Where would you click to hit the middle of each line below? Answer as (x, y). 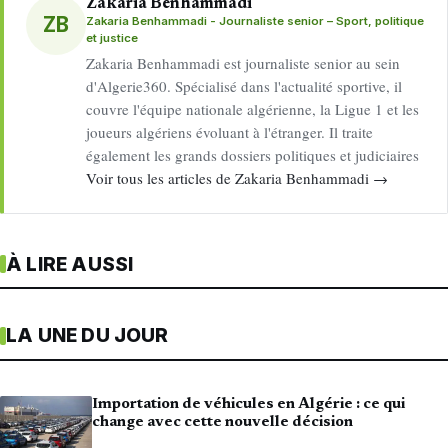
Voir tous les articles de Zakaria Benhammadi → (237, 178)
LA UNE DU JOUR (87, 336)
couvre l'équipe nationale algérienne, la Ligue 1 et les (253, 109)
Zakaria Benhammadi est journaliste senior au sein (243, 63)
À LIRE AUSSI (70, 264)
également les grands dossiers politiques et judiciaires (253, 155)
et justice (112, 37)
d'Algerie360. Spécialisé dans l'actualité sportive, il (244, 86)
